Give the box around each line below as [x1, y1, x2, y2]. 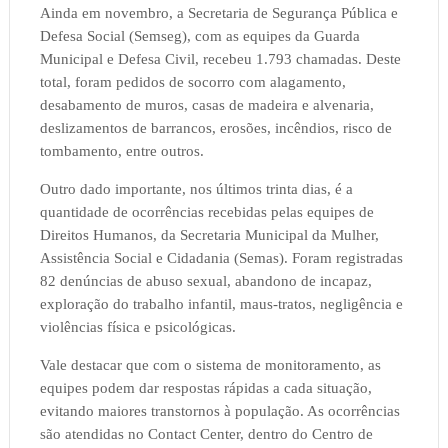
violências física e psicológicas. [39, 319, 236, 336]
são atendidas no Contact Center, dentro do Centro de [39, 426, 373, 443]
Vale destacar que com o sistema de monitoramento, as [39, 357, 381, 374]
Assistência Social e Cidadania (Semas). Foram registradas [39, 250, 403, 267]
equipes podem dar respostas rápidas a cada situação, [39, 380, 372, 397]
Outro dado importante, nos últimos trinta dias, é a [39, 181, 353, 198]
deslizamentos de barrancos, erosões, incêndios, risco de [39, 120, 392, 137]
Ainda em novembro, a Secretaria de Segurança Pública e [39, 5, 398, 22]
